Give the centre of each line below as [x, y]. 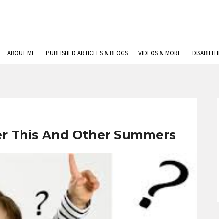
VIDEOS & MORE [160, 53]
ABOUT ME [21, 53]
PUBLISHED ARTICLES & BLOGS [87, 53]
